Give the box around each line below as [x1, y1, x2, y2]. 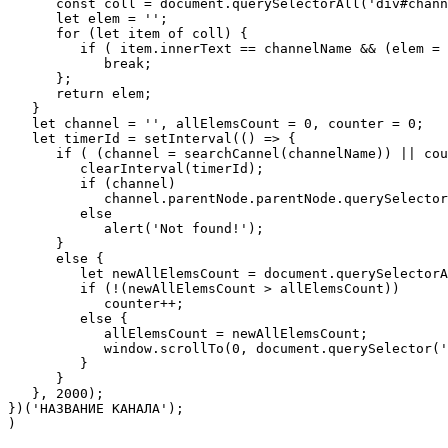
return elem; [8, 85, 152, 101]
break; [8, 55, 152, 71]
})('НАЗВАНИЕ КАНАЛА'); [8, 400, 184, 416]
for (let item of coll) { [8, 25, 248, 41]
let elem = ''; [8, 10, 168, 26]
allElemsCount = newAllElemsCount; [8, 325, 368, 341]
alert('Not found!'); [8, 220, 264, 236]
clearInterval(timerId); [8, 160, 264, 176]
